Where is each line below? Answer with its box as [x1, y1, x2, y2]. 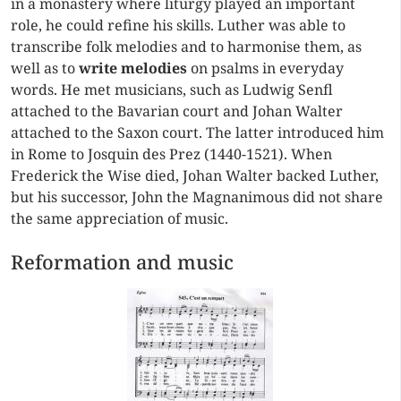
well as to [11, 58, 79, 78]
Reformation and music [11, 249, 234, 275]
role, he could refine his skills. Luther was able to [11, 15, 346, 35]
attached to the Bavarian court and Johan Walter [11, 101, 343, 121]
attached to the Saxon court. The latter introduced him [11, 123, 384, 142]
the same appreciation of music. [11, 209, 228, 228]
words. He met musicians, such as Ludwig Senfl [11, 80, 333, 99]
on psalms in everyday [187, 58, 344, 78]
